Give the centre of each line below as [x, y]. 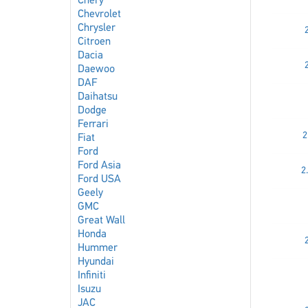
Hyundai [96, 262]
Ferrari [93, 124]
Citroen [94, 42]
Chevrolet [99, 14]
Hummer [98, 248]
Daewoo [96, 69]
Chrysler [97, 28]
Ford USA [99, 179]
